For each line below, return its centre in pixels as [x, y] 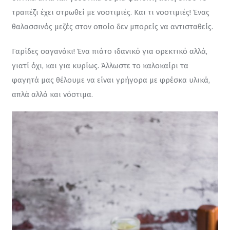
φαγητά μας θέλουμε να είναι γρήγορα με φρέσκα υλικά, [112, 80]
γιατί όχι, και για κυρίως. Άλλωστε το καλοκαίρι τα [101, 65]
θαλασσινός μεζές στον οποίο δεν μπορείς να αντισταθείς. [112, 27]
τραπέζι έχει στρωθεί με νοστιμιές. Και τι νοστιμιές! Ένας [111, 13]
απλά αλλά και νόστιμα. [52, 94]
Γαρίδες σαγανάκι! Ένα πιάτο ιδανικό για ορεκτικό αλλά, [110, 51]
